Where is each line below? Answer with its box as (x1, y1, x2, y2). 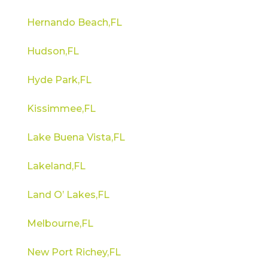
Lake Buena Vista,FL (26, 131, 125, 143)
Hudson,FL (26, 45, 79, 57)
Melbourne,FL (26, 217, 93, 229)
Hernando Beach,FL (26, 16, 122, 28)
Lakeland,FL (26, 160, 86, 172)
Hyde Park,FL (26, 74, 92, 86)
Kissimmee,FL (26, 102, 96, 114)
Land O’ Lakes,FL (26, 188, 109, 200)
